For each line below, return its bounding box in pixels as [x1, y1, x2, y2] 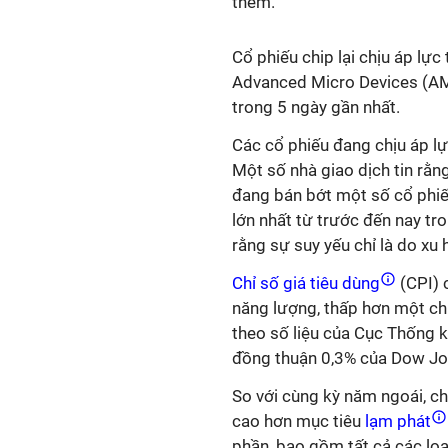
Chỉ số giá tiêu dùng [232, 273, 384, 293]
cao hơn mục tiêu [232, 411, 361, 431]
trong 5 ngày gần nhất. [232, 97, 404, 117]
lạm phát [361, 411, 435, 431]
